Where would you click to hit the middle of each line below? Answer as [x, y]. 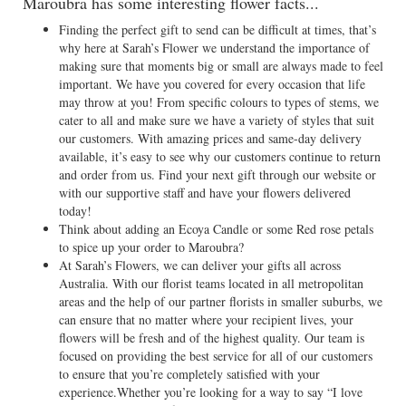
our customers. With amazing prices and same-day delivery [210, 138]
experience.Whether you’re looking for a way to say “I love [211, 392]
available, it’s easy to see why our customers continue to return [220, 156]
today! [75, 211]
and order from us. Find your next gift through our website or [217, 174]
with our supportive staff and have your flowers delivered [205, 193]
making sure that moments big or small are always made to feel [221, 66]
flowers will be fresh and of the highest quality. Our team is [212, 338]
